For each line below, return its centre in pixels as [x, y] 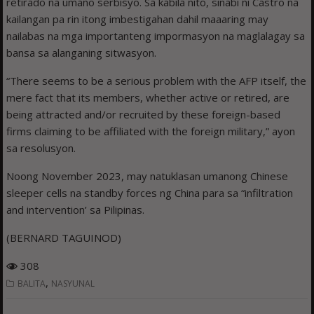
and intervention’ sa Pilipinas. [76, 210]
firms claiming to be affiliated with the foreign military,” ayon [151, 131]
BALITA [32, 284]
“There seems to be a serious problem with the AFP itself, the [157, 81]
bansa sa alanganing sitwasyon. [82, 53]
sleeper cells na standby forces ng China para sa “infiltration [150, 193]
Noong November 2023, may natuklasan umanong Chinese [148, 176]
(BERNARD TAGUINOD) [64, 238]
